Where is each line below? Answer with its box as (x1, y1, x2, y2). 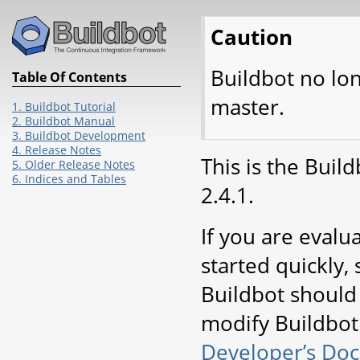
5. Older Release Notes (12, 157, 135, 172)
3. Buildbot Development (12, 128, 145, 143)
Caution (211, 22, 292, 51)
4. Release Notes (12, 142, 101, 157)
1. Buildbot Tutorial (12, 99, 116, 114)
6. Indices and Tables (12, 171, 126, 186)
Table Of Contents (12, 67, 127, 86)
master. (211, 92, 284, 121)
